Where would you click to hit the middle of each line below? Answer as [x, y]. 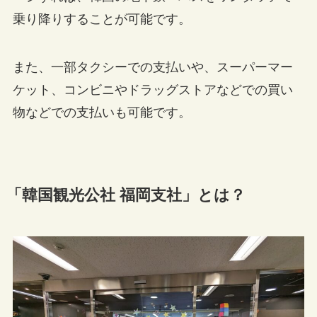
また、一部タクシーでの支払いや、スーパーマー [152, 68]
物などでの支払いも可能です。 [102, 113]
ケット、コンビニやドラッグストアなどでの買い [152, 90]
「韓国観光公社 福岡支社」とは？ [126, 196]
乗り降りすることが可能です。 [102, 19]
